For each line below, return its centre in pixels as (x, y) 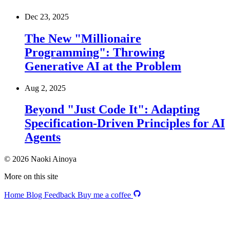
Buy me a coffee (105, 195)
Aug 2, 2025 (45, 88)
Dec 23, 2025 (47, 16)
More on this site (31, 177)
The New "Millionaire (83, 38)
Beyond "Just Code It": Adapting (112, 110)
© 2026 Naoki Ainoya (40, 159)
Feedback (61, 195)
